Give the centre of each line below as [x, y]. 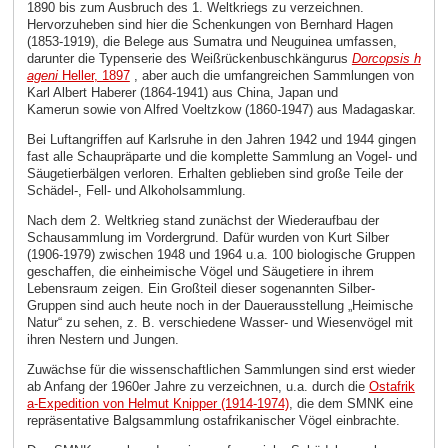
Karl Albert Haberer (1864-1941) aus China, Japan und [182, 93]
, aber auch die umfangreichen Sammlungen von [271, 76]
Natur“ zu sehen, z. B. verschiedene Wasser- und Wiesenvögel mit [219, 323]
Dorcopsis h [386, 59]
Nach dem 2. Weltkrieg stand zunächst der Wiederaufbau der [202, 221]
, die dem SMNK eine [350, 403]
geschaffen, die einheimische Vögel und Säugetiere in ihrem [200, 272]
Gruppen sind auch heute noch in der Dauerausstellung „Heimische [219, 306]
